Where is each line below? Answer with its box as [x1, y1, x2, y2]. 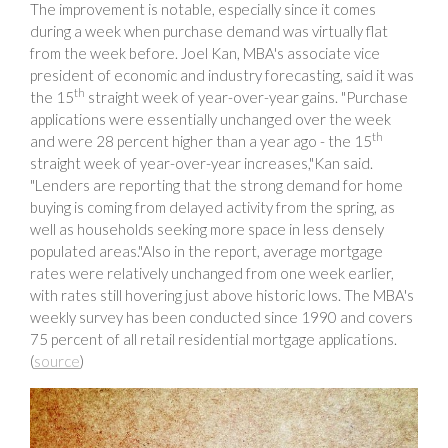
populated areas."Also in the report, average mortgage [30, 241, 383, 260]
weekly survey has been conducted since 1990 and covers [30, 307, 413, 326]
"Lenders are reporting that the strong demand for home [30, 175, 403, 194]
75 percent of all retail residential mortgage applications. [30, 329, 397, 348]
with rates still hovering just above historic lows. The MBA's [30, 285, 414, 304]
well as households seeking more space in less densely [30, 219, 384, 238]
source [34, 351, 80, 370]
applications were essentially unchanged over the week [30, 109, 391, 128]
